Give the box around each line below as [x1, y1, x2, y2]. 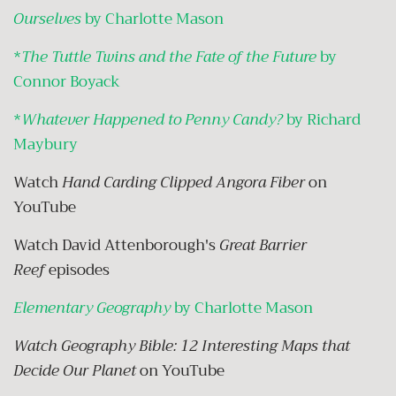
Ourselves [13, 5, 81, 32]
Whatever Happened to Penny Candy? [21, 106, 283, 133]
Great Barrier [219, 232, 307, 258]
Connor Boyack [13, 68, 124, 95]
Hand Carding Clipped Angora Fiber [62, 169, 305, 195]
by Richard [283, 106, 361, 133]
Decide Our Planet [13, 357, 136, 384]
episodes [49, 256, 113, 283]
